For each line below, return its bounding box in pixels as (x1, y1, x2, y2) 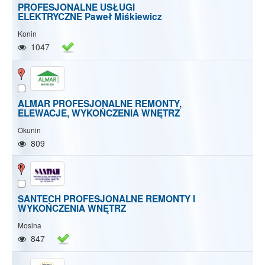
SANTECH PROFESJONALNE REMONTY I (18, 192, 195, 206)
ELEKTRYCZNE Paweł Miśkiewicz (18, 10, 162, 24)
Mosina (18, 220, 41, 231)
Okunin (18, 124, 41, 135)
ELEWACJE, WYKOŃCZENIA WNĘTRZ (18, 106, 180, 119)
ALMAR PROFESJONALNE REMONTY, (18, 96, 182, 110)
